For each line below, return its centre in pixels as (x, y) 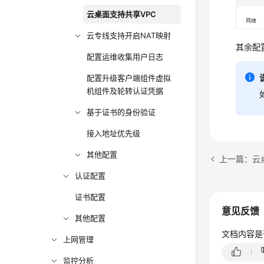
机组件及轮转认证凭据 (125, 91)
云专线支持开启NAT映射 (129, 35)
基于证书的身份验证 (121, 112)
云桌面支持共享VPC (122, 14)
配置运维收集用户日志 (125, 57)
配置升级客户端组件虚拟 (129, 78)
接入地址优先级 (114, 133)
